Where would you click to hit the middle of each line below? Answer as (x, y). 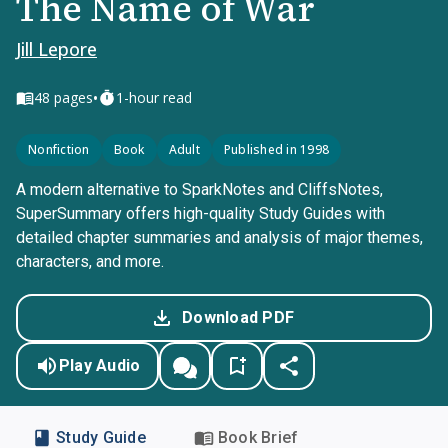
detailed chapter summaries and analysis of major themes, (219, 237)
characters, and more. (90, 261)
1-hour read (154, 97)
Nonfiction (59, 149)
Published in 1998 (276, 149)
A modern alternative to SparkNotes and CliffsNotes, (199, 189)
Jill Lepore (56, 49)
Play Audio (99, 365)
